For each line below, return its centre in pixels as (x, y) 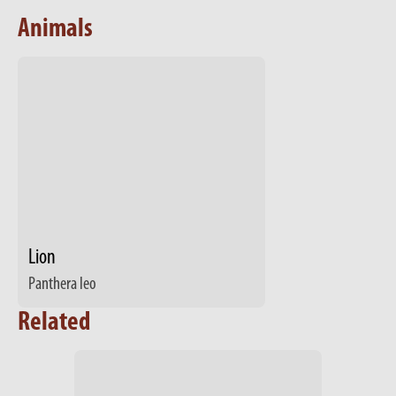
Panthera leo (62, 285)
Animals (55, 30)
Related (54, 324)
